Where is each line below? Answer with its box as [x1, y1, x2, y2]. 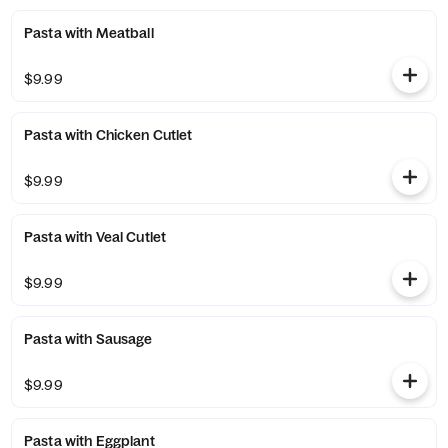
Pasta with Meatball [24, 24, 154, 42]
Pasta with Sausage [24, 330, 153, 348]
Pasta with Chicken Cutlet [24, 126, 193, 144]
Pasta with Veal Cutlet [24, 228, 167, 246]
